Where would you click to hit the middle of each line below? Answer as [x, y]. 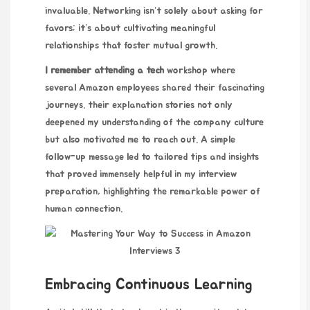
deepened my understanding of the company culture [154, 123]
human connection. [84, 209]
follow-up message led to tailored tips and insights [152, 157]
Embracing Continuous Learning [148, 284]
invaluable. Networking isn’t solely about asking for [154, 11]
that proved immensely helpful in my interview [141, 175]
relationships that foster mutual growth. [131, 45]
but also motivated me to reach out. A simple [140, 140]
